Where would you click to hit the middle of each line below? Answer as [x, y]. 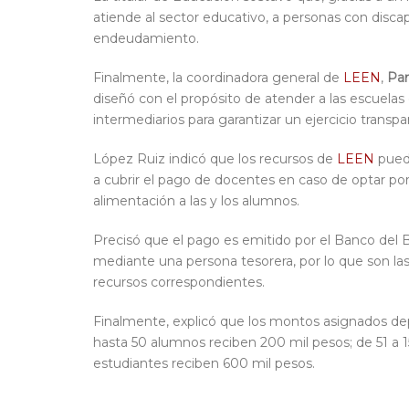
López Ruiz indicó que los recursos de [215, 159]
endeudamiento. [146, 39]
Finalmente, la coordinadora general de [218, 78]
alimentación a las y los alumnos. [196, 201]
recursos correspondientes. [179, 283]
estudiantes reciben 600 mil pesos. [204, 364]
